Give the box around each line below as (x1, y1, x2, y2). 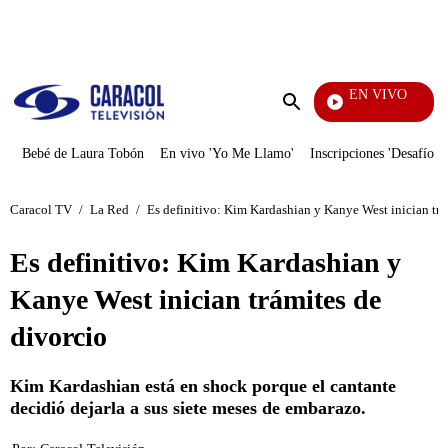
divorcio (10, 321, 107, 352)
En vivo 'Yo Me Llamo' (160, 146, 294, 161)
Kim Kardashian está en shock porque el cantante (10, 376, 396, 396)
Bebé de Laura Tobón (22, 146, 144, 161)
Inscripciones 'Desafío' (310, 146, 437, 161)
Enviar (291, 113, 333, 130)
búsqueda (291, 131, 351, 148)
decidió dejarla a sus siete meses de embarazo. (10, 398, 366, 418)
